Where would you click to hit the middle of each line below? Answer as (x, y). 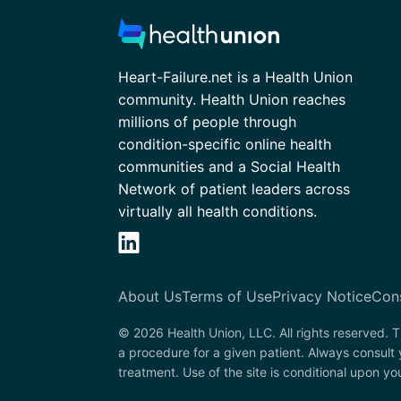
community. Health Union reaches (232, 99)
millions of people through (207, 121)
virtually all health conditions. (218, 211)
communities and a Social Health (229, 166)
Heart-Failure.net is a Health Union (235, 77)
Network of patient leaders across (234, 188)
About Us (150, 296)
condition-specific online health (225, 144)
